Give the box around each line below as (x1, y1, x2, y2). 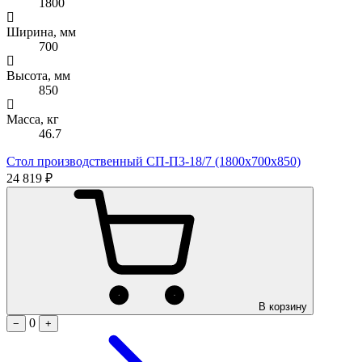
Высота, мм (6, 68, 70, 82)
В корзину (259, 300, 307, 313)
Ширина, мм (6, 24, 76, 39)
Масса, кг (6, 112, 59, 126)
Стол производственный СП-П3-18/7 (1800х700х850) (6, 154, 301, 168)
